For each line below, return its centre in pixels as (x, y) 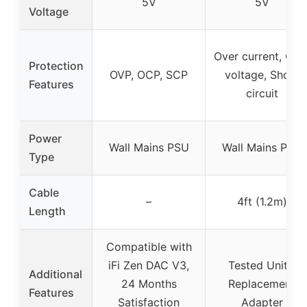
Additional (56, 274)
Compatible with (149, 247)
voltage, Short (262, 75)
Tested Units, (262, 266)
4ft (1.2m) (262, 202)
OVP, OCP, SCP (149, 75)
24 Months (149, 284)
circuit (262, 94)
